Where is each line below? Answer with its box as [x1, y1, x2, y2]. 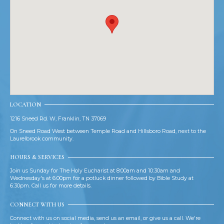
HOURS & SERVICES [9, 153, 64, 160]
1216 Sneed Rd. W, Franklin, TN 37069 [9, 115, 106, 122]
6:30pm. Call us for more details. [9, 182, 91, 189]
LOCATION [9, 101, 41, 108]
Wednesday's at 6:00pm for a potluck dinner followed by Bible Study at [9, 175, 193, 182]
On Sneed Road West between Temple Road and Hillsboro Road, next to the [9, 127, 206, 134]
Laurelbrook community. [9, 135, 73, 142]
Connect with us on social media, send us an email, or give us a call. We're [9, 214, 200, 221]
